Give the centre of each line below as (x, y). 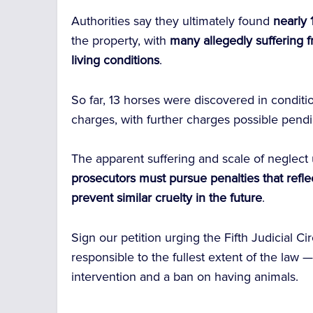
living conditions (116, 60)
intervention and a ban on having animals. (185, 277)
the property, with (121, 40)
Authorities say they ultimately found (173, 21)
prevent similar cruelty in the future (167, 198)
